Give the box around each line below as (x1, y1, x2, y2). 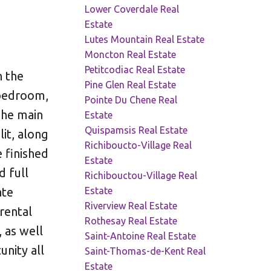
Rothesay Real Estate (85, 215, 178, 226)
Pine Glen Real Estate (85, 79, 177, 90)
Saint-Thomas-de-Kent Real (85, 245, 206, 256)
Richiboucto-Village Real (85, 139, 192, 151)
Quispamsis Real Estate (85, 124, 188, 135)
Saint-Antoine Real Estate (85, 230, 197, 241)
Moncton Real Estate (85, 48, 177, 60)
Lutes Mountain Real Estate (85, 33, 205, 45)
